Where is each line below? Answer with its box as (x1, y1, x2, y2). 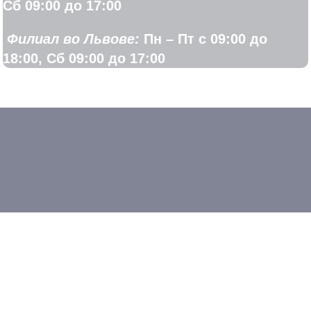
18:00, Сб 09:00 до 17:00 (3, 50, 165, 66)
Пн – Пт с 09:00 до (140, 31, 267, 47)
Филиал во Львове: (3, 31, 140, 47)
